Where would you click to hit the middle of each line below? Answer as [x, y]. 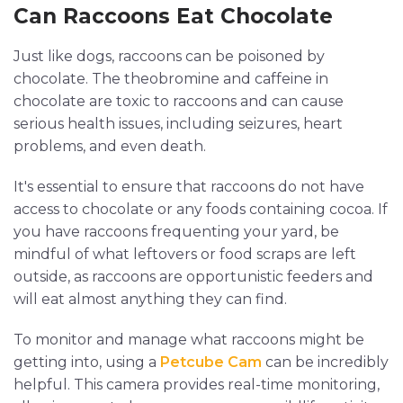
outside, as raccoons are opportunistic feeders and [193, 277]
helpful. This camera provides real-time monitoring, [197, 385]
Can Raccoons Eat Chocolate [173, 17]
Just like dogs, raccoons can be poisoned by [169, 57]
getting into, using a [87, 363]
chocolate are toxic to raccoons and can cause [179, 102]
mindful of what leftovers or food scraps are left [185, 255]
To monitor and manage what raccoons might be [189, 340]
